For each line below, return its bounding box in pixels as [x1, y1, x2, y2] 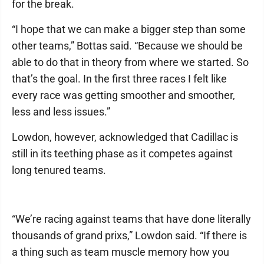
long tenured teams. [12, 163, 106, 176]
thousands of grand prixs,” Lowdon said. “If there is [12, 229, 247, 242]
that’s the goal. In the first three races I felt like [12, 72, 227, 85]
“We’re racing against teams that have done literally [12, 212, 251, 225]
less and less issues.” [12, 105, 110, 118]
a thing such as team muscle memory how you [12, 245, 229, 258]
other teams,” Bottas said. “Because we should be [12, 39, 243, 52]
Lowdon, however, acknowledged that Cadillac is [12, 130, 238, 143]
